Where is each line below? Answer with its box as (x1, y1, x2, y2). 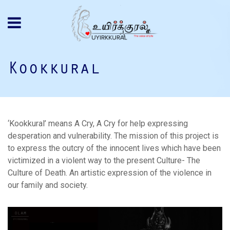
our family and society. (8, 180, 88, 190)
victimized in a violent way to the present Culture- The (8, 155, 200, 165)
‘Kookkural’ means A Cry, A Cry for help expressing (8, 118, 188, 128)
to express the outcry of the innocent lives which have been (8, 143, 221, 153)
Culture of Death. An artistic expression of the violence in (8, 167, 212, 178)
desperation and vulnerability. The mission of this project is (8, 130, 219, 141)
